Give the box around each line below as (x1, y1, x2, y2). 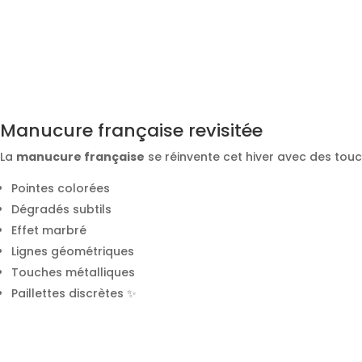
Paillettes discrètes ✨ (11, 285, 137, 302)
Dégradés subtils (11, 201, 112, 218)
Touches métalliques (11, 264, 135, 281)
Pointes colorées (11, 180, 110, 197)
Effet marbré (11, 222, 86, 239)
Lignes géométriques (11, 243, 134, 260)
